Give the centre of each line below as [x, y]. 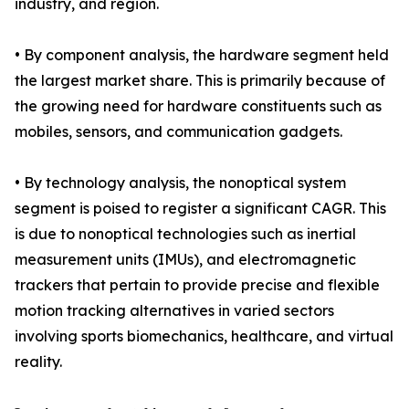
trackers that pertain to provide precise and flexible [197, 285]
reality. [38, 362]
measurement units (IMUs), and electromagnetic [185, 260]
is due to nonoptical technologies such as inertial [185, 234]
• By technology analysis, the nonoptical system [180, 183]
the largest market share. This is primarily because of [200, 81]
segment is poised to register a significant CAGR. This [200, 209]
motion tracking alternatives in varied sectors [174, 311]
